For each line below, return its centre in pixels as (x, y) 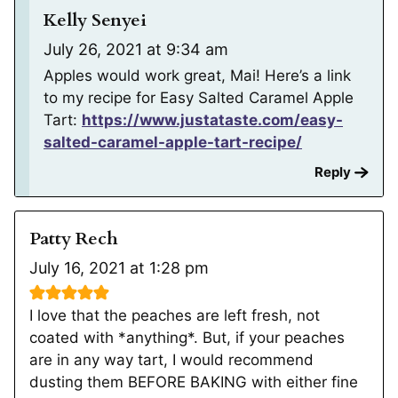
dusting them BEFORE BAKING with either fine (194, 382)
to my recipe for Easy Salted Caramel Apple (199, 97)
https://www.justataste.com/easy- (212, 119)
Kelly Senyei (95, 20)
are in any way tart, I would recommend (171, 359)
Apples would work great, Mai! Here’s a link (197, 75)
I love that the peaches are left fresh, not (175, 315)
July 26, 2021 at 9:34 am (136, 49)
